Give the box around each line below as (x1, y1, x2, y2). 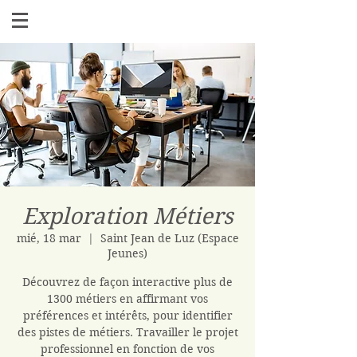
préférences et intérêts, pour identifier (22, 308, 233, 323)
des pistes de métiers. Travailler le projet (17, 325, 238, 339)
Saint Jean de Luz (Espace (100, 231, 239, 245)
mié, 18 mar (16, 231, 81, 245)
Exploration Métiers (22, 203, 233, 229)
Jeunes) (108, 246, 147, 261)
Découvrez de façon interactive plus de (22, 275, 233, 289)
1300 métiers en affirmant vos (47, 292, 208, 306)
